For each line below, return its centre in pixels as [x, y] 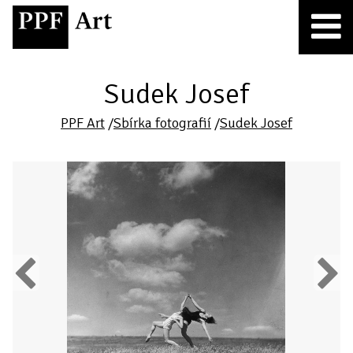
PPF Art [83, 123]
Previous [34, 273]
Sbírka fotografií [162, 123]
